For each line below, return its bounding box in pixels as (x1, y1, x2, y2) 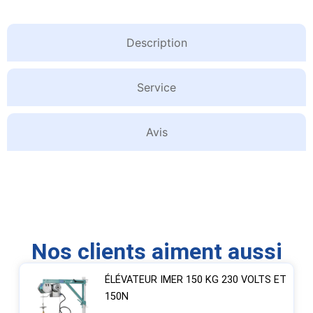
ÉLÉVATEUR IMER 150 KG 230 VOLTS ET (104, 274, 286, 286)
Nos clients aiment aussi (31, 238, 282, 265)
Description (126, 36, 187, 50)
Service (137, 80, 176, 95)
